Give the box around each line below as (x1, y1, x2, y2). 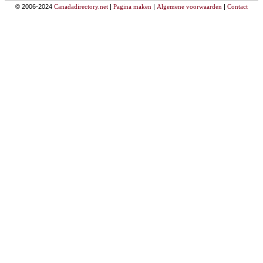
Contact (227, 2, 248, 10)
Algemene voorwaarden (157, 2, 222, 10)
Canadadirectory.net (54, 2, 108, 10)
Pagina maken (113, 2, 151, 10)
